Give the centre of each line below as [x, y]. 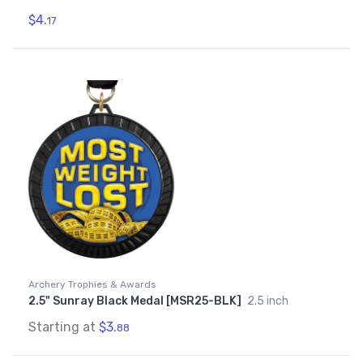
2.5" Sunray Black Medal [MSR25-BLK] [136, 301]
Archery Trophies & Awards [92, 285]
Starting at [64, 327]
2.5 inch [268, 301]
